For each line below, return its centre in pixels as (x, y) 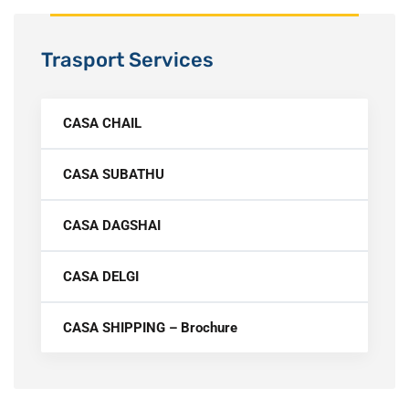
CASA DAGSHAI (112, 225)
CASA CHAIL (102, 123)
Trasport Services (127, 60)
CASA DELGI (101, 277)
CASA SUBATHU (114, 174)
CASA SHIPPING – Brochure (150, 328)
